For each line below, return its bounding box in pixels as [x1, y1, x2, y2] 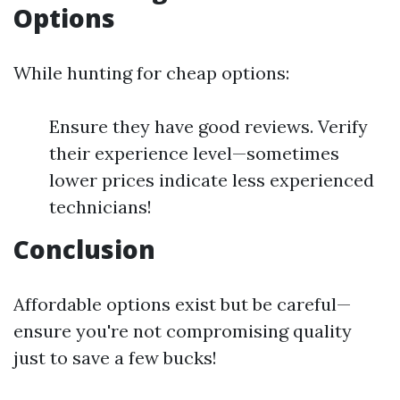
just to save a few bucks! [13, 346, 217, 370]
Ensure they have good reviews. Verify [49, 115, 368, 138]
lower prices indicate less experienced [49, 169, 374, 192]
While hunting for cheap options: [13, 62, 289, 85]
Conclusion [13, 232, 155, 267]
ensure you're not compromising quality [13, 320, 352, 343]
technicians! [49, 196, 152, 219]
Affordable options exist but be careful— [13, 293, 351, 316]
